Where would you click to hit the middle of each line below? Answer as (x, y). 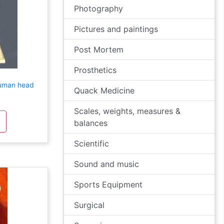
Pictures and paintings (116, 29)
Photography (98, 8)
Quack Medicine (104, 90)
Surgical (89, 205)
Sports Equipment (108, 184)
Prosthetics (95, 70)
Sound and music (106, 164)
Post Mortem (99, 49)
